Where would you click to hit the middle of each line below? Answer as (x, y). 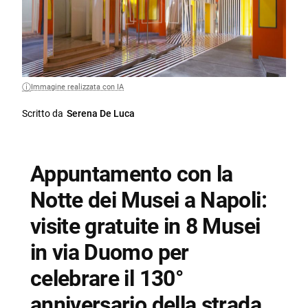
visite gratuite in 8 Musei (145, 227)
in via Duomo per (109, 253)
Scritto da (43, 114)
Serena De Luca (101, 114)
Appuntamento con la (131, 174)
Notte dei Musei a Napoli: (148, 200)
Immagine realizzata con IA (78, 87)
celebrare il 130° (106, 279)
